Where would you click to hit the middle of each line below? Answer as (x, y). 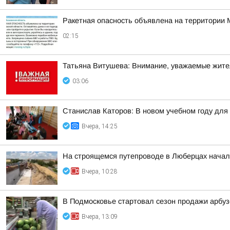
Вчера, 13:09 (100, 217)
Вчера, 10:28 (100, 171)
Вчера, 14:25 (100, 126)
